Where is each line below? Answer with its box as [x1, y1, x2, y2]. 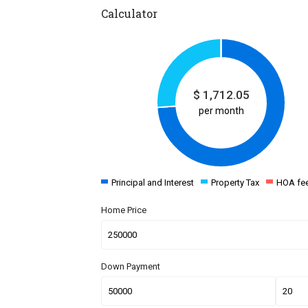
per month [198, 104, 244, 116]
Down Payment [101, 261, 160, 272]
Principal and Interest [111, 177, 194, 188]
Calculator [101, 6, 157, 21]
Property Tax [211, 177, 259, 188]
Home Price [101, 205, 146, 216]
